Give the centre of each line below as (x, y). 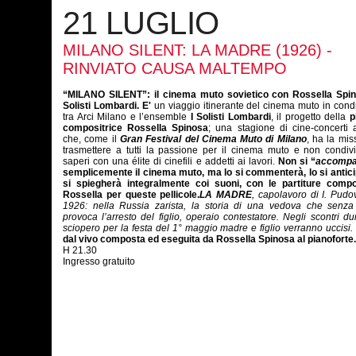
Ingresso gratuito (99, 261)
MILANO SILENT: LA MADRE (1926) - (197, 50)
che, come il (91, 139)
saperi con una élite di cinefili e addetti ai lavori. (170, 161)
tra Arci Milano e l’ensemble (127, 117)
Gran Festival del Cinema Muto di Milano (213, 139)
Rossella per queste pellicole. (132, 195)
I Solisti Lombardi (230, 117)
